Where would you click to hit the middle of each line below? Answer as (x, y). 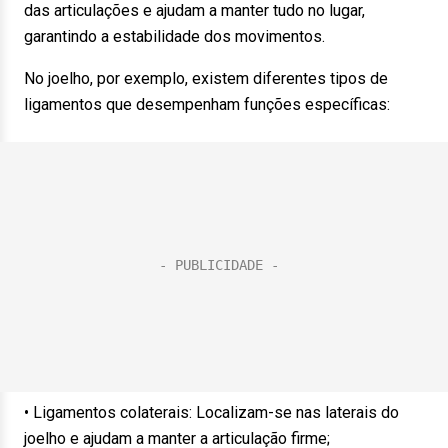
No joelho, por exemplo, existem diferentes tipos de (206, 78)
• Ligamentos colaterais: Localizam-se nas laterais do (211, 412)
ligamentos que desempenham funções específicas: (207, 104)
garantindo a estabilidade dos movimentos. (174, 36)
